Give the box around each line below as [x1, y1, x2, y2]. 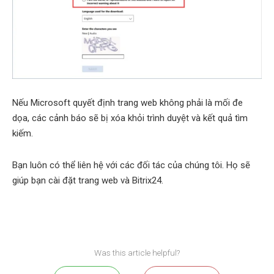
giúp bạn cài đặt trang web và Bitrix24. [12, 174, 163, 186]
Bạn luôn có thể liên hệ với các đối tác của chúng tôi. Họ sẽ [12, 159, 250, 171]
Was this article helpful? [94, 248, 180, 258]
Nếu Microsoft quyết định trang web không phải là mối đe [12, 97, 243, 108]
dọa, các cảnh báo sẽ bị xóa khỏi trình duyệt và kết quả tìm [12, 112, 248, 124]
